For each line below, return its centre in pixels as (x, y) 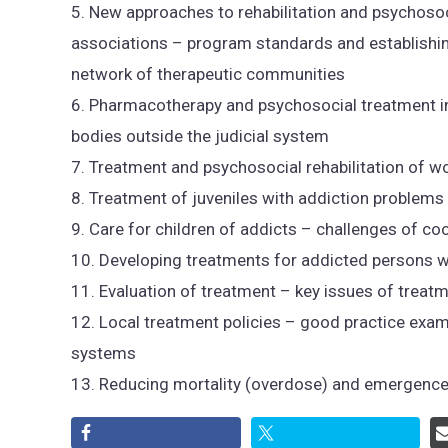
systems (103, 353)
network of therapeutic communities (208, 74)
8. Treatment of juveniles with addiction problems (257, 198)
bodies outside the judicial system (200, 136)
